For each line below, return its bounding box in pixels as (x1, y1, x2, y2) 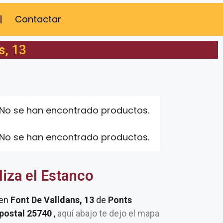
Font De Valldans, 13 (10, 195, 96, 205)
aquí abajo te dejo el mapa (55, 208, 159, 219)
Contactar (15, 13, 61, 25)
